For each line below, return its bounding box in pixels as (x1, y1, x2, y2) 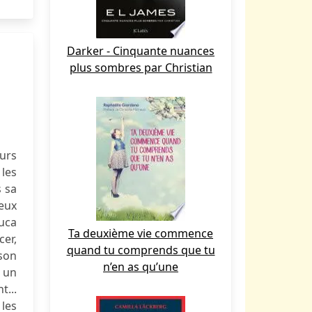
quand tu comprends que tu (66, 242, 215, 258)
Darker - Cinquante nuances (67, 43, 214, 58)
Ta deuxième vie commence (68, 226, 213, 241)
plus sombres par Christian (69, 60, 212, 75)
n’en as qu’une (103, 259, 178, 274)
